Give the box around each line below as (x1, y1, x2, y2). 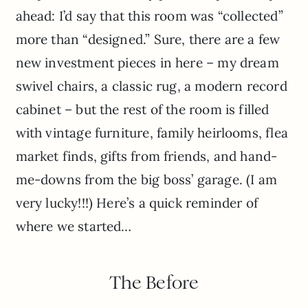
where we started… (15, 218, 132, 235)
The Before (109, 272, 199, 294)
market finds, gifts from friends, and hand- (15, 148, 278, 165)
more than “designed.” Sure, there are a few (15, 31, 280, 48)
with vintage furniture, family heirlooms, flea (15, 124, 288, 142)
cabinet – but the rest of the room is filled (15, 101, 269, 118)
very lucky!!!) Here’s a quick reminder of (15, 195, 258, 212)
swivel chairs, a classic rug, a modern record (15, 78, 287, 95)
